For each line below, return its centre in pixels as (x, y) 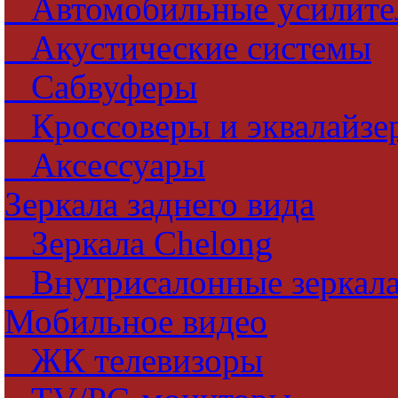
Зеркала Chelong (139, 243)
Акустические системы (188, 48)
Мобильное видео (136, 322)
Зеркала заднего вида (159, 204)
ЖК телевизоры (134, 361)
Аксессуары (105, 165)
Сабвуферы (101, 87)
